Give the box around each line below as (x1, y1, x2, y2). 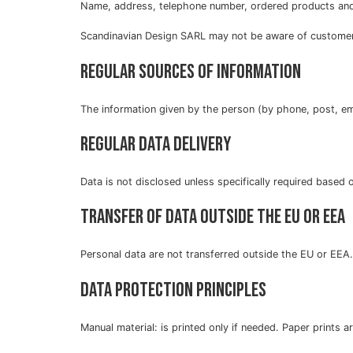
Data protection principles (80, 277, 266, 303)
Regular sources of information (80, 59, 301, 84)
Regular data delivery (80, 132, 231, 157)
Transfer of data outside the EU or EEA (80, 205, 345, 230)
